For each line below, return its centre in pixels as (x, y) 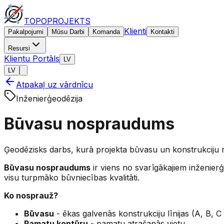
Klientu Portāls (32, 58)
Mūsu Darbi (68, 32)
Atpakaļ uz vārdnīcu (54, 84)
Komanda (106, 32)
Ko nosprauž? (31, 195)
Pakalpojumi (26, 32)
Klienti (135, 31)
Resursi (19, 48)
